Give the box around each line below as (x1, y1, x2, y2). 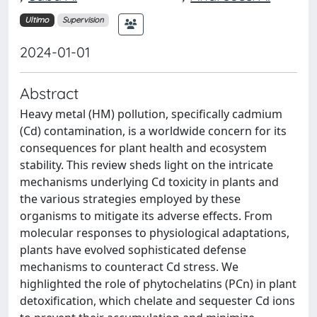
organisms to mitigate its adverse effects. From (20, 207, 272, 224)
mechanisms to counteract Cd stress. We (20, 258, 238, 275)
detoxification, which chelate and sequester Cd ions (20, 292, 295, 309)
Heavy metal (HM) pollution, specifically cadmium (20, 105, 282, 122)
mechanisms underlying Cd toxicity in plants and (20, 173, 279, 190)
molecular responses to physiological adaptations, (20, 224, 289, 241)
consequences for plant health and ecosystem (20, 139, 267, 156)
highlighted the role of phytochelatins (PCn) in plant (20, 275, 296, 292)
